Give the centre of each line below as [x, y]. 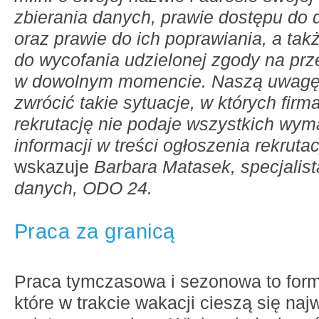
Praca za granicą [95, 231]
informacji [53, 145]
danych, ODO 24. [83, 188]
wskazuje [54, 167]
